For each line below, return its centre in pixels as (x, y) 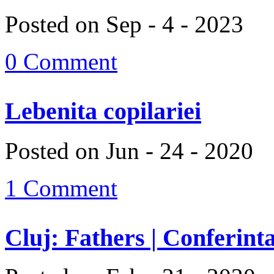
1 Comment (61, 188)
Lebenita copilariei (103, 111)
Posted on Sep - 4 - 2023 (124, 24)
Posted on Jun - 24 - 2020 (129, 150)
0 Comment (61, 62)
